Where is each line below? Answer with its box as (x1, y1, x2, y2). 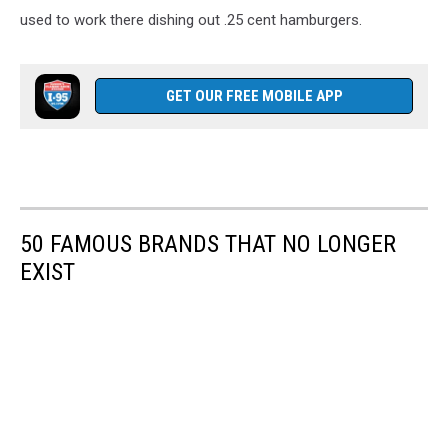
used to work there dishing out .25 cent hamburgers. (20, 11, 362, 29)
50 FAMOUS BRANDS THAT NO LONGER (20, 230, 396, 258)
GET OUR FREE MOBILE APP (165, 87, 343, 105)
